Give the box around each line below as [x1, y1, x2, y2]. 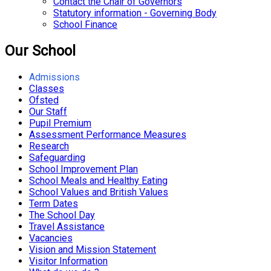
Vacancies [29, 232, 73, 244]
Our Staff [29, 105, 67, 117]
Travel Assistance [29, 220, 105, 232]
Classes [29, 82, 64, 94]
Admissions [29, 71, 80, 83]
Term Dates [29, 197, 78, 209]
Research [29, 140, 69, 152]
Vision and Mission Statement [29, 243, 156, 255]
